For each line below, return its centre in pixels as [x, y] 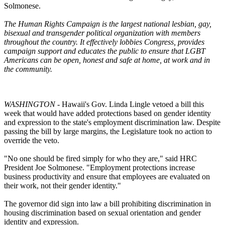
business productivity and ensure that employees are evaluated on [107, 176]
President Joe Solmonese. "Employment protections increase [99, 167]
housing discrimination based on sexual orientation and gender [102, 212]
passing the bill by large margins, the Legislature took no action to [108, 131]
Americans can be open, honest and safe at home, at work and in [107, 60]
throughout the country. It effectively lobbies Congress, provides [104, 42]
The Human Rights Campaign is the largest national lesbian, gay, [108, 24]
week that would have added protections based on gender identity [107, 113]
